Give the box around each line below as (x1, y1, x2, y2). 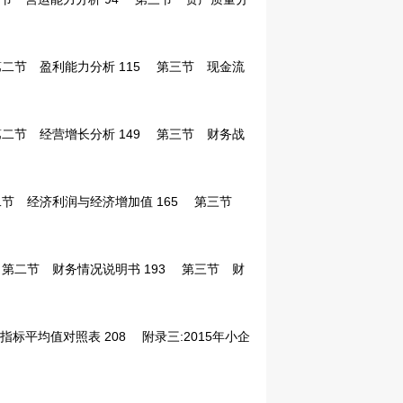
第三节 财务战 (140, 127, 245, 141)
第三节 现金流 (140, 59, 245, 74)
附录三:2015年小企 (126, 329, 250, 344)
